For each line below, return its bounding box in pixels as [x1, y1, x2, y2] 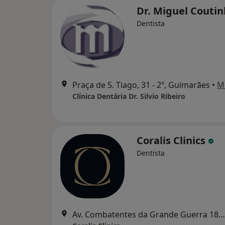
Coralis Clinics [137, 134, 208, 147]
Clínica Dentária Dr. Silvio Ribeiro [72, 91, 185, 101]
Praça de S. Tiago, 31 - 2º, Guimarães [72, 79, 210, 90]
